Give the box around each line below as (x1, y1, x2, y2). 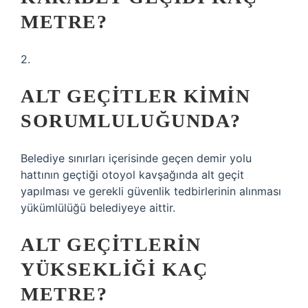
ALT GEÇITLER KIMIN (21, 85, 250, 107)
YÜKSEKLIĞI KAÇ (21, 258, 208, 280)
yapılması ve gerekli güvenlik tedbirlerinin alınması (21, 184, 281, 198)
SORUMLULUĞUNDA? (21, 110, 241, 131)
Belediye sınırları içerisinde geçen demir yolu (21, 151, 252, 165)
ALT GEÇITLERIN (21, 234, 201, 255)
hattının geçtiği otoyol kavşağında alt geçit (21, 168, 244, 181)
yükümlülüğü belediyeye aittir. (21, 201, 175, 214)
